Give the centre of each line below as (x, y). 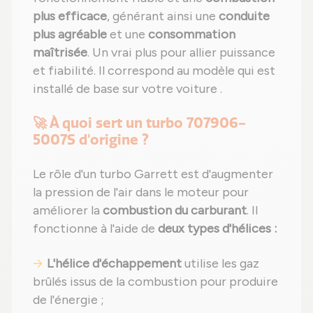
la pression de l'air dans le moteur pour (141, 192)
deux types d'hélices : (217, 228)
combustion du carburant (175, 210)
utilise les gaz (220, 263)
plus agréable (70, 34)
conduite (244, 16)
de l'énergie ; (68, 299)
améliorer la (68, 210)
